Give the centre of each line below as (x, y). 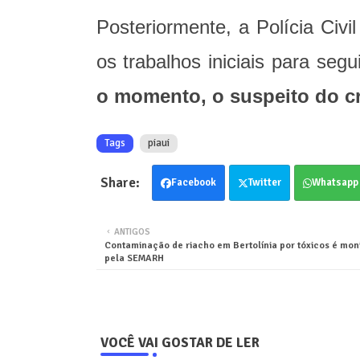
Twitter (264, 183)
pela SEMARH (134, 259)
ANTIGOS (132, 232)
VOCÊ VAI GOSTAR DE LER (180, 343)
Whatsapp (335, 183)
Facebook (193, 183)
